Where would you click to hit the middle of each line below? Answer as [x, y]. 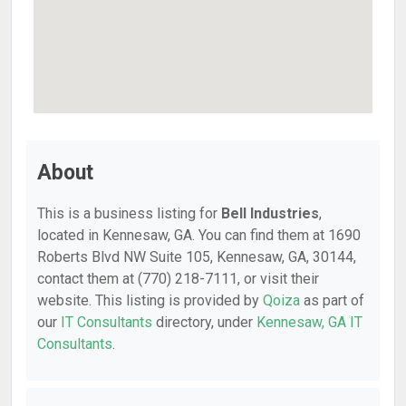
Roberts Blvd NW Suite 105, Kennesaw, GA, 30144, [197, 257]
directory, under [204, 322]
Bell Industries [270, 213]
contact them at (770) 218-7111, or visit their [178, 279]
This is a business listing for [129, 213]
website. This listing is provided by [150, 300]
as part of [332, 300]
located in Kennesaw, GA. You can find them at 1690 [199, 235]
